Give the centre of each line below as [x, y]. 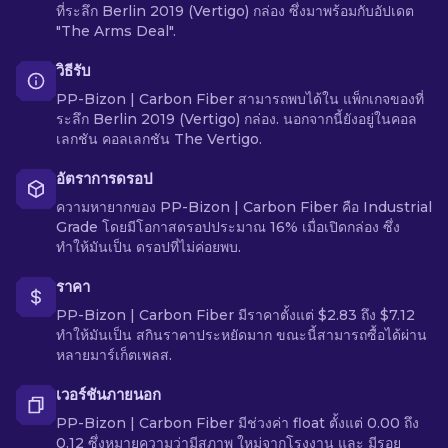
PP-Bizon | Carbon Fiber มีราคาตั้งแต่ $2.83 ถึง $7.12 [235, 315]
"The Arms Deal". [116, 31]
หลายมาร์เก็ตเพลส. [114, 355]
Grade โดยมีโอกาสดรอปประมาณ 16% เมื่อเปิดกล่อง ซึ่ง [228, 227]
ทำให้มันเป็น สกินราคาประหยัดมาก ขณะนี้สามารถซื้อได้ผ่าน [241, 335]
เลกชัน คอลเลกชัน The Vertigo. [159, 139]
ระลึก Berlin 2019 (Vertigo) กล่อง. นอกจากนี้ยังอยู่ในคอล [236, 119]
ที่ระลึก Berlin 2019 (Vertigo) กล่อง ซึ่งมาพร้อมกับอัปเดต [235, 11]
